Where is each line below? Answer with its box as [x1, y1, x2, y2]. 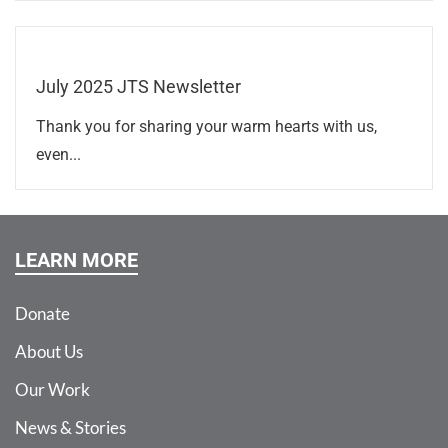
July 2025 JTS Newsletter [36, 75, 241, 97]
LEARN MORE [15, 247, 138, 272]
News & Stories [15, 416, 126, 438]
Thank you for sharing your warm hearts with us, [36, 116, 377, 136]
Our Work [15, 378, 90, 400]
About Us [15, 340, 83, 362]
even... [36, 144, 81, 164]
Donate [15, 302, 70, 324]
